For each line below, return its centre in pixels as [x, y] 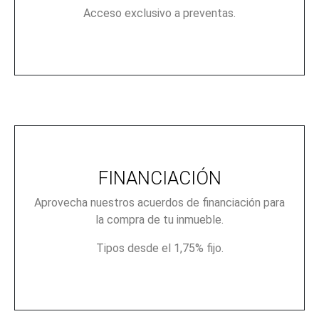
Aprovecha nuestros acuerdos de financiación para [159, 202]
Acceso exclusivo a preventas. [159, 13]
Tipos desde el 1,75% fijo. [159, 248]
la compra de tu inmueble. [159, 219]
